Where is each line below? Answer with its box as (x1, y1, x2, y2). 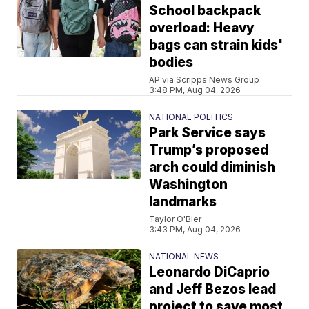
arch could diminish (149, 159, 276, 175)
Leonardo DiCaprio (149, 263, 270, 280)
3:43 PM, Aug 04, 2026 (149, 223, 241, 235)
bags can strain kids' (149, 37, 283, 53)
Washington (149, 176, 228, 192)
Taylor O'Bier (149, 213, 202, 224)
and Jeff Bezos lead (149, 281, 277, 297)
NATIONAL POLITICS (149, 111, 234, 122)
